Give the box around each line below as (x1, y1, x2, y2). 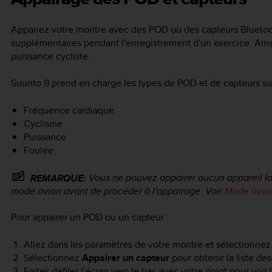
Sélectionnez (23, 250, 82, 265)
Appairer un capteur (81, 250, 169, 265)
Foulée (23, 143, 53, 157)
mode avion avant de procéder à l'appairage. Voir (11, 184, 225, 199)
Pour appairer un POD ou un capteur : (11, 210, 169, 225)
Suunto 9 (11, 76, 49, 90)
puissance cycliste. (11, 49, 90, 63)
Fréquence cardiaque (23, 103, 114, 117)
